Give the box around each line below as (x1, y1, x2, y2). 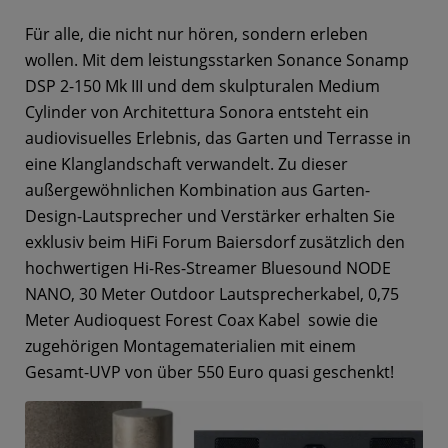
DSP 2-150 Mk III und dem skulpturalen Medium (25, 75, 380, 97)
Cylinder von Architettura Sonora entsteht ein (25, 101, 369, 123)
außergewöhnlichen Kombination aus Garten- (25, 179, 370, 201)
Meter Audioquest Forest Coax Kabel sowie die (25, 309, 378, 331)
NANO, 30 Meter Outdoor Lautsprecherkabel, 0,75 (25, 283, 399, 305)
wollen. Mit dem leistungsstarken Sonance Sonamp (25, 49, 409, 71)
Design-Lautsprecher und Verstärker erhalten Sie (25, 205, 395, 227)
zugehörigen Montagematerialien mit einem (25, 335, 356, 357)
